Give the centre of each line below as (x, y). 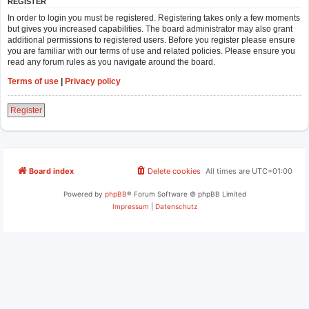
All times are (229, 171)
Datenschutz (176, 206)
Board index (51, 171)
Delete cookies (174, 171)
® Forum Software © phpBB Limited (186, 193)
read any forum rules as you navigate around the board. (111, 62)
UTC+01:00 (272, 171)
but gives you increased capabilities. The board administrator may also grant (150, 29)
